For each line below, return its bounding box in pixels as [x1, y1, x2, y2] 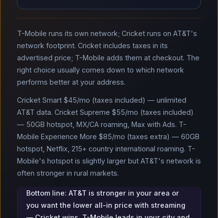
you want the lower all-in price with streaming [26, 201, 185, 209]
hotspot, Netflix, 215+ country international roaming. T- [17, 145, 195, 153]
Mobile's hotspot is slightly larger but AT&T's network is [17, 157, 201, 165]
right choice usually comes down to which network [17, 66, 184, 74]
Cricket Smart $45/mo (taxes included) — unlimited [17, 96, 186, 104]
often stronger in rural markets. [17, 169, 119, 177]
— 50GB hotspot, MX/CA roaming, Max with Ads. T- [17, 120, 186, 128]
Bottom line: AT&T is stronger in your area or [26, 189, 179, 197]
